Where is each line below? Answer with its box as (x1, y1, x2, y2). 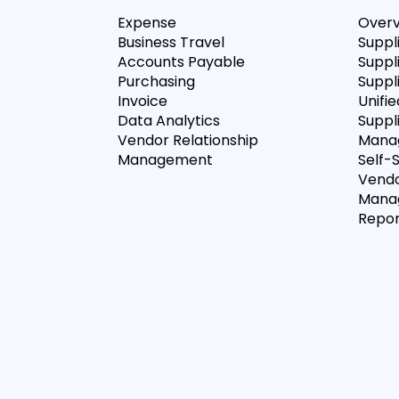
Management (118, 150, 213, 170)
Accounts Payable (118, 52, 245, 72)
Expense (118, 12, 176, 33)
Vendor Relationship (118, 130, 258, 151)
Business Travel (118, 32, 224, 53)
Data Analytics (118, 110, 220, 131)
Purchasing (118, 71, 195, 92)
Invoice (118, 91, 167, 111)
